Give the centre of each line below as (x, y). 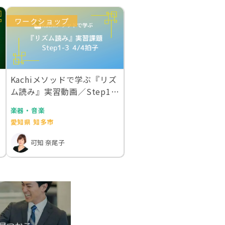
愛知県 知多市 (32, 122)
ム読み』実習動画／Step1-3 (65, 91)
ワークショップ (42, 21)
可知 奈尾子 (47, 143)
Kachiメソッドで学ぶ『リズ (64, 79)
